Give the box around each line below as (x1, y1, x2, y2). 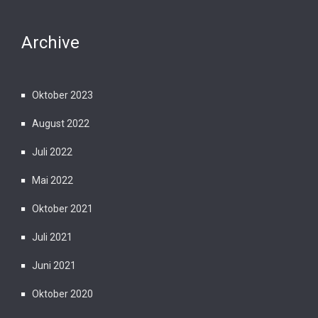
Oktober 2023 (32, 89, 93, 101)
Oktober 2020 (32, 287, 93, 300)
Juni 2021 (32, 259, 76, 271)
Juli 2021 (32, 231, 72, 243)
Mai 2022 (32, 174, 73, 186)
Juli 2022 (32, 146, 72, 158)
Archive (21, 32, 79, 53)
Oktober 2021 (32, 202, 93, 214)
